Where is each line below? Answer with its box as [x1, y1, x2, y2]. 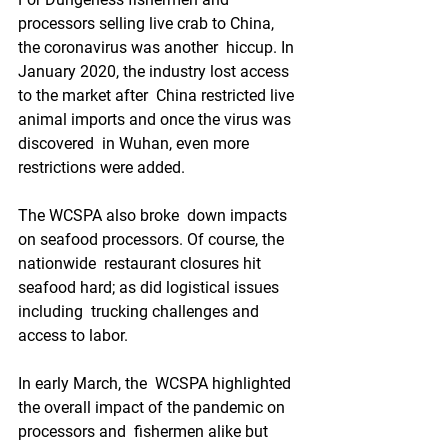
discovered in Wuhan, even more [18, 134, 253, 153]
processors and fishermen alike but [18, 422, 272, 441]
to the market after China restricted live [18, 86, 298, 105]
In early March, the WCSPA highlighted [18, 374, 295, 393]
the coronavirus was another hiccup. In [18, 38, 298, 57]
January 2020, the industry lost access [18, 62, 293, 81]
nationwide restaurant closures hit [18, 254, 265, 273]
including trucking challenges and [18, 302, 263, 321]
